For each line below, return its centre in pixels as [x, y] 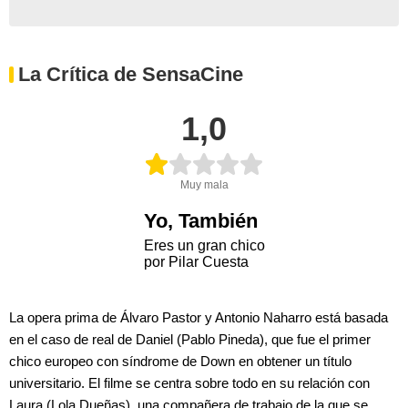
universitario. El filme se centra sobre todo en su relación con [189, 382]
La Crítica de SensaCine [131, 74]
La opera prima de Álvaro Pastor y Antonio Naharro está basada [199, 317]
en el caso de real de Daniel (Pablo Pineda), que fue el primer [190, 339]
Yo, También [200, 220]
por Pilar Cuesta [196, 261]
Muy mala [204, 184]
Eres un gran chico [204, 245]
